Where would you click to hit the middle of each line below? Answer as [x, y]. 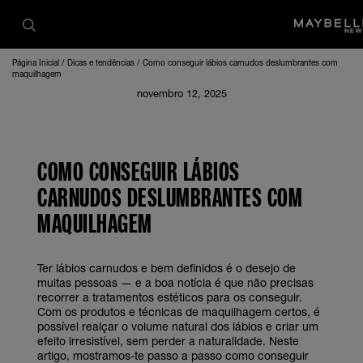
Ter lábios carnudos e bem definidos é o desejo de [167, 268]
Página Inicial [37, 62]
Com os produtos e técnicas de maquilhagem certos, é [179, 312]
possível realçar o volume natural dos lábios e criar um [178, 326]
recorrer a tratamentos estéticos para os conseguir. [170, 297]
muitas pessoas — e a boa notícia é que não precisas [175, 282]
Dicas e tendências [102, 62]
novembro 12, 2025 [181, 94]
